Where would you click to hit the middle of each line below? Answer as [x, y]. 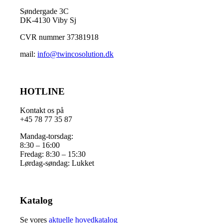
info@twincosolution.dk [76, 54]
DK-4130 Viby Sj [48, 20]
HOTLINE [43, 91]
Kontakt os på [42, 111]
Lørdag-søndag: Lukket [57, 163]
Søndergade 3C [45, 11]
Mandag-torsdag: [47, 136]
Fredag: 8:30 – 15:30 [53, 154]
